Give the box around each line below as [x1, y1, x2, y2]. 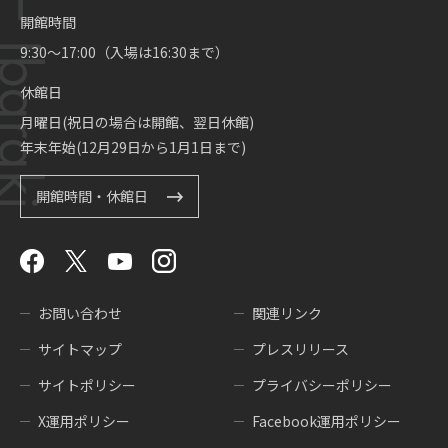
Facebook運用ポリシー [252, 411, 401, 432]
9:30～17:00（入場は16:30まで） [20, 42, 229, 63]
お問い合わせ [38, 303, 122, 324]
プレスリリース [252, 339, 349, 360]
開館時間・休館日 [36, 186, 148, 207]
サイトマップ [38, 339, 122, 360]
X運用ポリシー [38, 411, 130, 432]
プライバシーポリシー [252, 375, 392, 396]
